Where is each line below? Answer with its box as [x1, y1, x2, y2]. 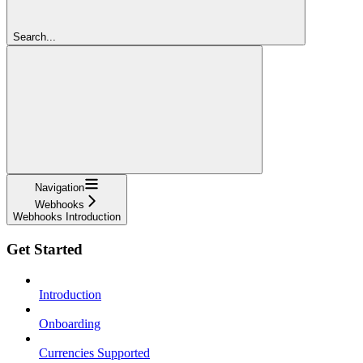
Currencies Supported [39, 346, 150, 361]
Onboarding [39, 317, 100, 331]
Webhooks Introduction [13, 210, 121, 223]
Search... [13, 30, 56, 43]
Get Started [6, 240, 83, 258]
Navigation [35, 181, 84, 194]
